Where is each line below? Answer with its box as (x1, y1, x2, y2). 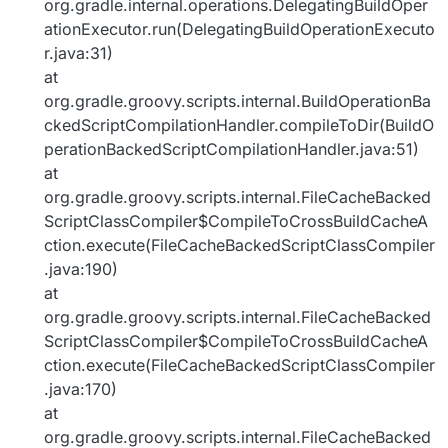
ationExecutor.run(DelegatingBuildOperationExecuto (44, 19, 435, 40)
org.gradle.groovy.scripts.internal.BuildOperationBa (44, 91, 431, 112)
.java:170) (44, 379, 117, 400)
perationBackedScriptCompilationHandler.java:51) (44, 139, 419, 160)
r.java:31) (44, 43, 113, 64)
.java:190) (44, 259, 118, 280)
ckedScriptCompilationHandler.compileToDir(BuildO (44, 115, 434, 136)
